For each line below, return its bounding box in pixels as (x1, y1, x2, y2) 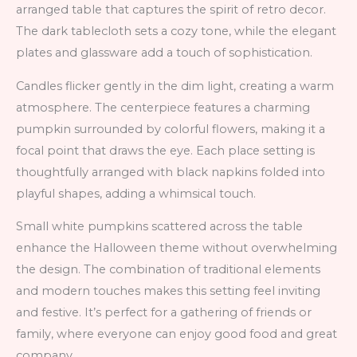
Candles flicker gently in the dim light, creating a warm (16, 78, 334, 93)
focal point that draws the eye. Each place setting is (16, 143, 315, 158)
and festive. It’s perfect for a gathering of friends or (16, 305, 312, 320)
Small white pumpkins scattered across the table (16, 219, 303, 234)
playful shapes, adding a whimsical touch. (16, 186, 256, 201)
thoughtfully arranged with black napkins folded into (16, 164, 325, 179)
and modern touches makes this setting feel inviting (16, 284, 320, 299)
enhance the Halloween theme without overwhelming (16, 241, 337, 256)
